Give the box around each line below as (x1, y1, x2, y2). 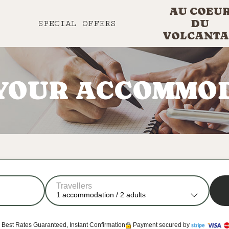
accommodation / (62, 190, 120, 199)
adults (126, 190, 146, 199)
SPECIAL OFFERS (38, 18, 117, 29)
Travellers (56, 181, 92, 190)
